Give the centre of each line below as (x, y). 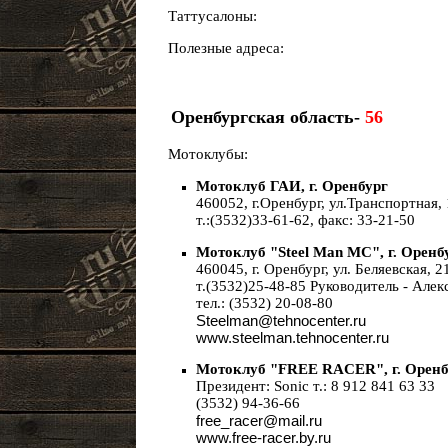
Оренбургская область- (263, 117)
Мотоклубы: (202, 154)
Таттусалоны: (206, 16)
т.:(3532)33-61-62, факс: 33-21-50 (305, 220)
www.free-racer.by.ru (263, 437)
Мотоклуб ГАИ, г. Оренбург (292, 186)
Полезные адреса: (220, 48)
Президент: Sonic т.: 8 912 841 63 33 (315, 386)
